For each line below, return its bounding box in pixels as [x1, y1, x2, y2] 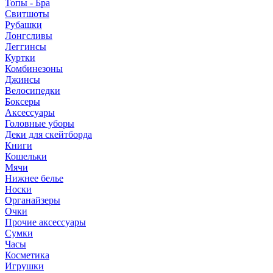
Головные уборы [5, 118, 74, 129]
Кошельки [5, 151, 47, 161]
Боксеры [5, 96, 40, 107]
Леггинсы [5, 41, 46, 52]
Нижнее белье [5, 173, 63, 183]
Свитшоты [5, 9, 49, 19]
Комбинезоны [5, 63, 63, 74]
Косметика [5, 250, 49, 260]
